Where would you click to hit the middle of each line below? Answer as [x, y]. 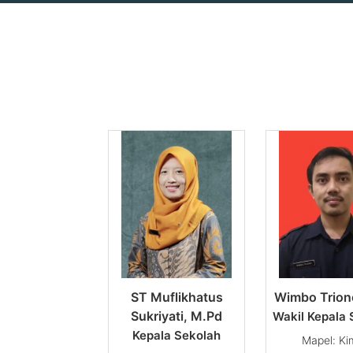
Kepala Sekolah [176, 336]
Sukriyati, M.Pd [176, 316]
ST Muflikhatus [176, 297]
